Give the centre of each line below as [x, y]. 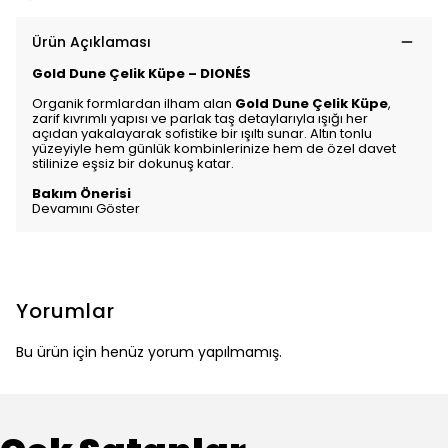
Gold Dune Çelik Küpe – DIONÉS [141, 73]
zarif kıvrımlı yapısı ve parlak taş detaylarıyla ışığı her [200, 118]
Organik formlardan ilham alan [133, 103]
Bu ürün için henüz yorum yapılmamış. [149, 352]
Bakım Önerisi [81, 193]
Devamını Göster [86, 208]
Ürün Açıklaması [91, 42]
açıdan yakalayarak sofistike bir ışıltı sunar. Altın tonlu [202, 133]
